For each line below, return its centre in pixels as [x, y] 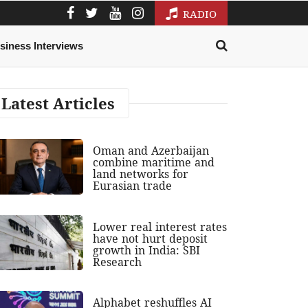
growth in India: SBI [147, 250]
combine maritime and [154, 163]
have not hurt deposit [151, 238]
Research [118, 262]
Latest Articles [58, 103]
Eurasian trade [133, 186]
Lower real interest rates [160, 227]
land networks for [141, 174]
